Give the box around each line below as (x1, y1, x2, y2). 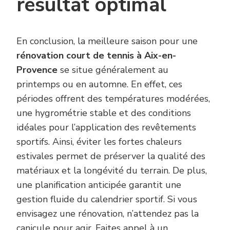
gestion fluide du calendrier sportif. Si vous (16, 193, 197, 206)
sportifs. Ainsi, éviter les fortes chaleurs (16, 136, 182, 148)
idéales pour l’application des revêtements (16, 121, 196, 134)
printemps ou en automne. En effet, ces (16, 78, 182, 91)
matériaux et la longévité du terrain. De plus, (16, 164, 207, 177)
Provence (16, 64, 57, 76)
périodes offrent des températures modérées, (16, 92, 210, 105)
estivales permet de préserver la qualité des (16, 150, 205, 163)
